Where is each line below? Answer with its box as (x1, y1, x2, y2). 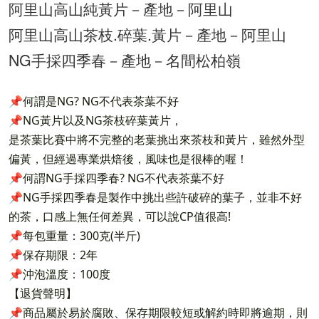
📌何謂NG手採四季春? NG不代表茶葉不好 (9, 169, 224, 186)
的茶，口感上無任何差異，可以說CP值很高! (9, 208, 231, 224)
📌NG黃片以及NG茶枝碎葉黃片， (9, 112, 182, 128)
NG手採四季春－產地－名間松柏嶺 (9, 48, 241, 70)
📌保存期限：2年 (9, 246, 98, 263)
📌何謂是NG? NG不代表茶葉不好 (9, 93, 179, 109)
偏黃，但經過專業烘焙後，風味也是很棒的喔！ (9, 150, 248, 167)
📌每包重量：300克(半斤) (9, 227, 140, 244)
